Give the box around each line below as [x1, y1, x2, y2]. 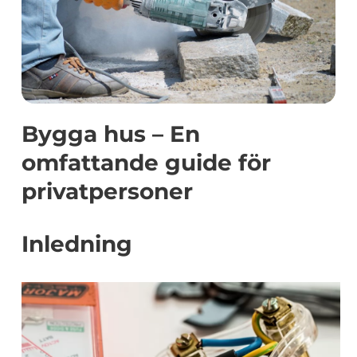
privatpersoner [22, 178, 193, 205]
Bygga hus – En [22, 120, 200, 147]
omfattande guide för [22, 149, 271, 176]
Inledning [22, 230, 132, 257]
